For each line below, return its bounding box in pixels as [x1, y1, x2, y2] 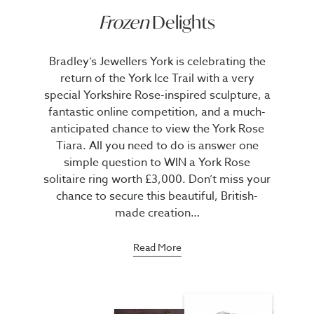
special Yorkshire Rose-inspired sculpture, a [43, 87, 271, 104]
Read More [132, 240, 182, 254]
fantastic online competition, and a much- [48, 104, 266, 121]
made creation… [114, 205, 200, 221]
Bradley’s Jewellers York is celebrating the [48, 53, 266, 70]
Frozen [99, 11, 149, 34]
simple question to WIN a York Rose [64, 154, 250, 171]
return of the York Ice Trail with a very [60, 70, 254, 87]
